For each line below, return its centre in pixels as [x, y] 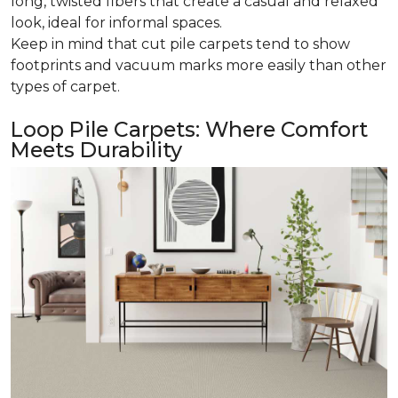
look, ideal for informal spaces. [116, 22]
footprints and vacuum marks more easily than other [199, 65]
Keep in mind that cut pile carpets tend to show [180, 44]
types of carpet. [65, 86]
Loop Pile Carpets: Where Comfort [189, 129]
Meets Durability [96, 149]
